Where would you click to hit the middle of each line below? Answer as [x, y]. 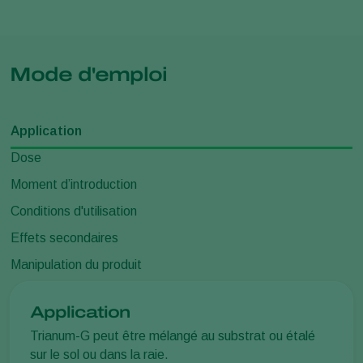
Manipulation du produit [76, 265]
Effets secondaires [64, 238]
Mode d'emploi [88, 75]
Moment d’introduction [74, 185]
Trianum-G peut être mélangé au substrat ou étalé [173, 336]
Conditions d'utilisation [74, 211]
